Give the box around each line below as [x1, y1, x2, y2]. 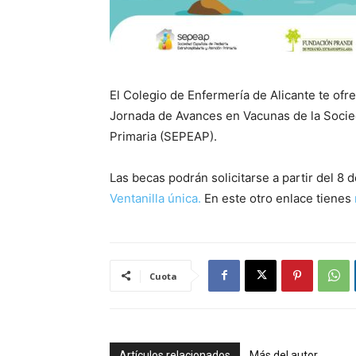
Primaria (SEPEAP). [110, 128, 217, 144]
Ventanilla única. [110, 190, 201, 206]
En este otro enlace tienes [201, 190, 354, 206]
